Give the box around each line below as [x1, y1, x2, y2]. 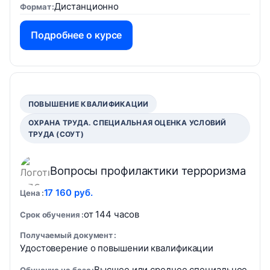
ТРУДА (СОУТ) [28, 130, 84, 139]
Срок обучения [20, 210, 80, 219]
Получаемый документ [20, 230, 113, 240]
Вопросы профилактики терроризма [50, 164, 246, 177]
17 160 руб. [43, 187, 93, 198]
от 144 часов [83, 209, 139, 220]
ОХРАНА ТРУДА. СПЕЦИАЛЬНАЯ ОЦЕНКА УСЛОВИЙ [28, 118, 227, 127]
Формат [20, 2, 51, 11]
